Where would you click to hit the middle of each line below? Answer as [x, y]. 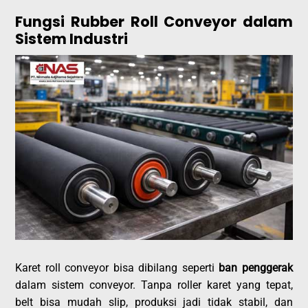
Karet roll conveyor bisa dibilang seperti [117, 267]
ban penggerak [256, 267]
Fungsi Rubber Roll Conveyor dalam [154, 21]
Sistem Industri [72, 38]
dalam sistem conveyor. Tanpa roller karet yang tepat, [154, 285]
